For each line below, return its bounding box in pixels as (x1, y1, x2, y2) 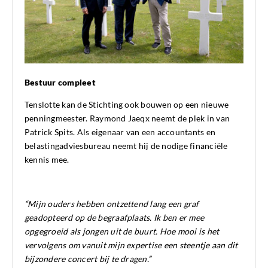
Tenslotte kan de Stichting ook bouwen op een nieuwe (25, 99, 229, 110)
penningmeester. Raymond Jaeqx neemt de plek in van (25, 113, 230, 124)
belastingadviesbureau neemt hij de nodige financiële (25, 141, 228, 151)
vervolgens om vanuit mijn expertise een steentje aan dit (25, 240, 238, 251)
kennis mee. (25, 154, 69, 165)
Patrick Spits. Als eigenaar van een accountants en (25, 127, 215, 138)
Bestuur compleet (25, 77, 96, 88)
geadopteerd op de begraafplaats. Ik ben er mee (25, 212, 205, 223)
